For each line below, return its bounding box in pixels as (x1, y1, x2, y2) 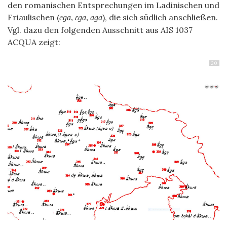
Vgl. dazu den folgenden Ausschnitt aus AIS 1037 (8, 25, 193, 35)
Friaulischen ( (8, 12, 59, 23)
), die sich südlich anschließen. (102, 12, 218, 23)
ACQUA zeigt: (8, 37, 60, 48)
